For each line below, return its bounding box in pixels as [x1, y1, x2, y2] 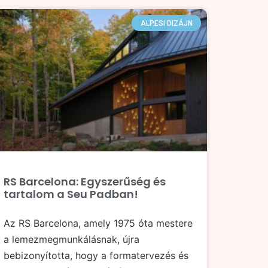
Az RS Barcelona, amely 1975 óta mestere [4, 217, 193, 229]
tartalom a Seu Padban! [4, 186, 138, 202]
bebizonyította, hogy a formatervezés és [4, 249, 188, 261]
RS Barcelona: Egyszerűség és [4, 173, 166, 189]
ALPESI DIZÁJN [140, 19, 193, 28]
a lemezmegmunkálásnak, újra [4, 233, 139, 245]
